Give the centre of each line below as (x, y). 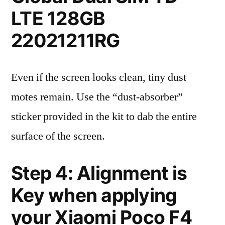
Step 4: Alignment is (99, 173)
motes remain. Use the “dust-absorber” (97, 97)
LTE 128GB (58, 18)
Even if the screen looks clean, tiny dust (99, 77)
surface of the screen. (58, 136)
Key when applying (94, 195)
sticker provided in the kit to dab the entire (104, 117)
